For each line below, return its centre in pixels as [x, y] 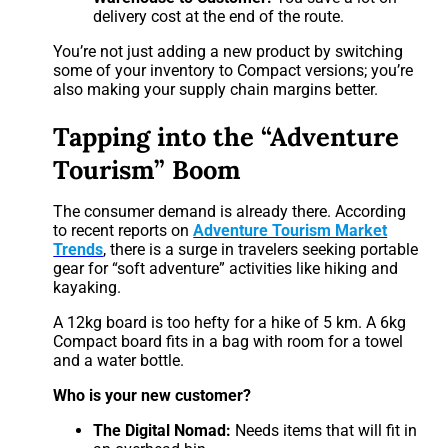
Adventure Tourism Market [290, 231]
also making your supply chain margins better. [216, 90]
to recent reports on [123, 231]
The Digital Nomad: [162, 431]
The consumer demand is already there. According [230, 212]
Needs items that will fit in [324, 431]
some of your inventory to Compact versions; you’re [233, 71]
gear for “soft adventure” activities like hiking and [226, 269]
